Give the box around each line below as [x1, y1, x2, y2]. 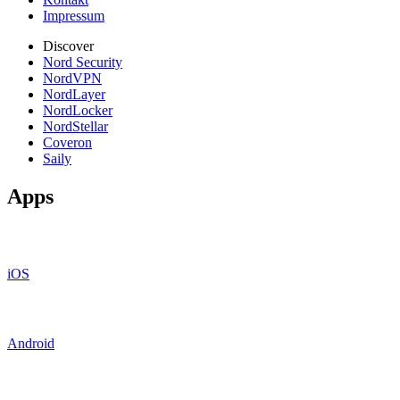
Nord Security [43, 54, 122, 70]
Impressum [43, 7, 104, 23]
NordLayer [43, 86, 105, 102]
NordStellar [43, 118, 108, 134]
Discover [43, 37, 94, 54]
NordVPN [43, 70, 102, 86]
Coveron [43, 134, 92, 150]
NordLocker [43, 102, 112, 118]
